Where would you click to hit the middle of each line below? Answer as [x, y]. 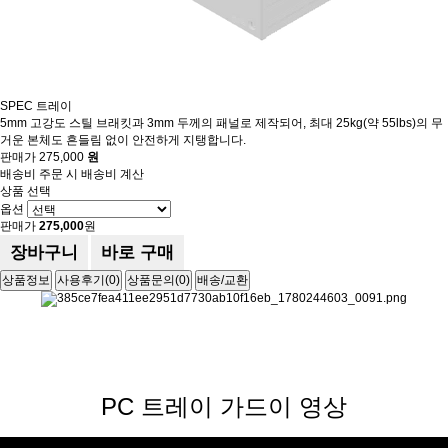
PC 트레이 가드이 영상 [224, 406]
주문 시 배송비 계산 [91, 173]
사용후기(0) [88, 279]
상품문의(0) [158, 279]
